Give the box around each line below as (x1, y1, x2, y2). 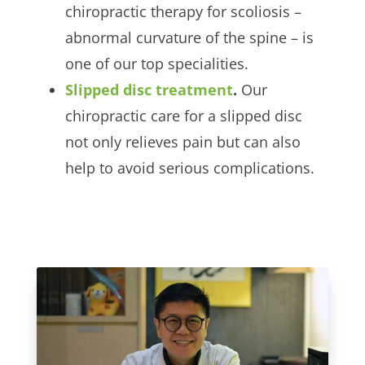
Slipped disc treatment (64, 79, 233, 99)
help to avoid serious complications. (64, 157, 314, 178)
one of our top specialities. (64, 53, 248, 73)
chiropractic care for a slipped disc (64, 105, 302, 125)
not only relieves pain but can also (64, 131, 301, 152)
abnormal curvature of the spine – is (64, 27, 314, 47)
